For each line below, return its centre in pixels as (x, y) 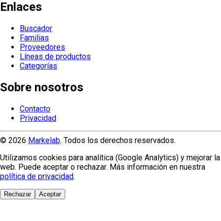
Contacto (35, 109)
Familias (34, 38)
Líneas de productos (55, 57)
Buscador (36, 29)
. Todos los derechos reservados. (118, 141)
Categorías (38, 66)
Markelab (44, 141)
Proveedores (42, 47)
